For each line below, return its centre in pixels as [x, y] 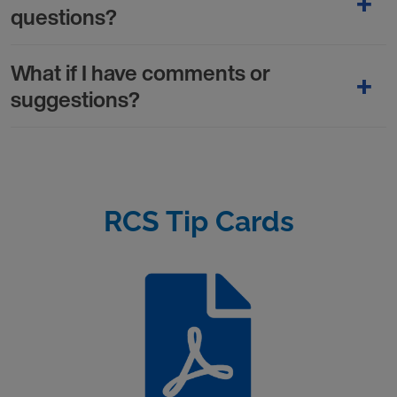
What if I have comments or [140, 73]
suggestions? [75, 99]
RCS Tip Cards [198, 221]
